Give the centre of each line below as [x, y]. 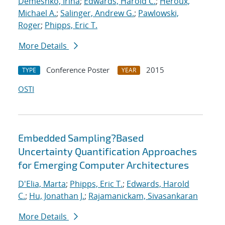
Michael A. [37, 13]
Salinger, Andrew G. [97, 13]
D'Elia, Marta [42, 184]
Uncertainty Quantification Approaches [107, 151]
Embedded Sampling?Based [81, 138]
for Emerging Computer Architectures [103, 165]
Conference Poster [78, 70]
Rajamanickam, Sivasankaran [143, 196]
